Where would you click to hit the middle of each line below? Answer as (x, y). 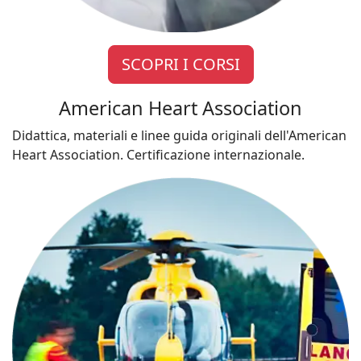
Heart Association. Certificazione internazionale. (158, 155)
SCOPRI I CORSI (180, 64)
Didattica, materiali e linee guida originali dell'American (179, 136)
